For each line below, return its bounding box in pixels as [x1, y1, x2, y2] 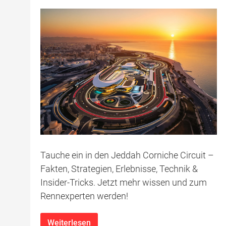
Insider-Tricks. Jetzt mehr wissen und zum [40, 177, 207, 188]
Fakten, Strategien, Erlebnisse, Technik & [40, 163, 198, 174]
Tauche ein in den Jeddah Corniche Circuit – [40, 149, 214, 160]
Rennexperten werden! [40, 190, 128, 201]
